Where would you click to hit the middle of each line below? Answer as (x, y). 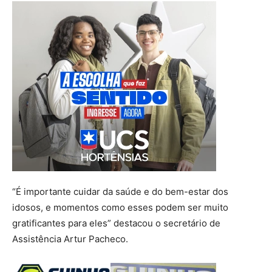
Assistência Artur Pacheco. (70, 239)
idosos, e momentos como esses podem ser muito (120, 207)
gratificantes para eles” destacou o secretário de (116, 223)
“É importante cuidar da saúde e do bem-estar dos (120, 191)
